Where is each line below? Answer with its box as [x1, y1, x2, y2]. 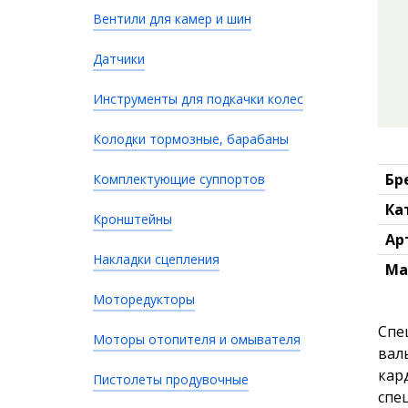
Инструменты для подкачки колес [93, 90, 303, 107]
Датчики [93, 50, 145, 67]
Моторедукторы [93, 291, 195, 308]
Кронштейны [93, 210, 172, 228]
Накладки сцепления [93, 250, 219, 268]
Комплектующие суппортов [93, 170, 265, 188]
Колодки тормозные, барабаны [93, 130, 289, 148]
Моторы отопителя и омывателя [93, 331, 301, 348]
